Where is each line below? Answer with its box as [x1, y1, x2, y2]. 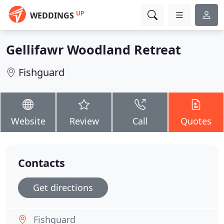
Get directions [33, 181, 93, 193]
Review [69, 115, 99, 127]
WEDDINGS [30, 10, 74, 21]
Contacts [18, 155, 65, 170]
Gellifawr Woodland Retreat [6, 41, 181, 58]
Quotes [180, 115, 211, 127]
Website [10, 115, 45, 127]
